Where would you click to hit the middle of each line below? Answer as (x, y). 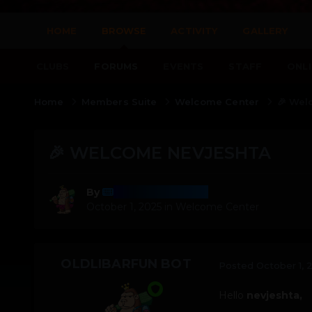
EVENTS (184, 66)
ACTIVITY (194, 31)
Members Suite (120, 101)
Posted (237, 265)
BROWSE (124, 31)
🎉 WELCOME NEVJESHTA (159, 153)
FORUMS (116, 66)
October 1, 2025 (124, 207)
